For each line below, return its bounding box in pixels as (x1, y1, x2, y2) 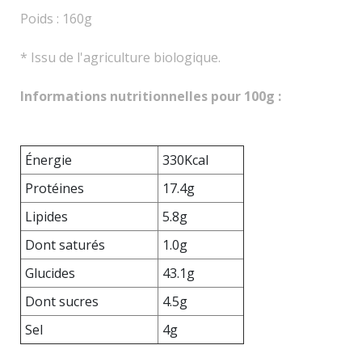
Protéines (25, 179, 84, 197)
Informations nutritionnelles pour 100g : (20, 86, 281, 105)
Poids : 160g (20, 9, 92, 27)
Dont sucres (25, 292, 99, 310)
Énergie (25, 150, 72, 169)
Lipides (25, 207, 68, 225)
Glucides (25, 263, 75, 282)
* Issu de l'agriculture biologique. (20, 48, 221, 66)
